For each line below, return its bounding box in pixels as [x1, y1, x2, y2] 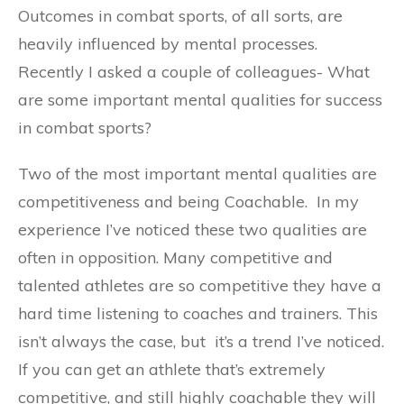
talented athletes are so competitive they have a [18, 275, 381, 296]
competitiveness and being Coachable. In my [18, 191, 359, 212]
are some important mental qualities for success [18, 89, 382, 110]
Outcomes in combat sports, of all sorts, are [18, 5, 343, 26]
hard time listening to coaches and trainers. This [18, 303, 378, 324]
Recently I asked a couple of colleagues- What [18, 61, 370, 82]
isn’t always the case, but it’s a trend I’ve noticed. [18, 331, 384, 352]
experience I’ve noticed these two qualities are [18, 219, 367, 240]
